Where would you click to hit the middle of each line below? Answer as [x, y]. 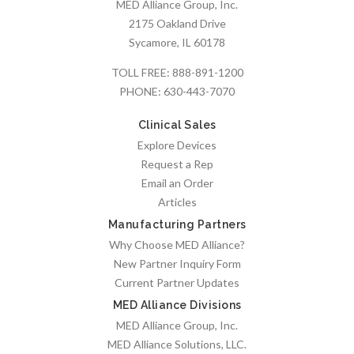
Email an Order [177, 183]
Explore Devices [177, 145]
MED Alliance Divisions [177, 305]
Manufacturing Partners [177, 225]
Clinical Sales [177, 125]
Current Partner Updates [177, 283]
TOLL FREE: [141, 73]
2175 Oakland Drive [177, 23]
